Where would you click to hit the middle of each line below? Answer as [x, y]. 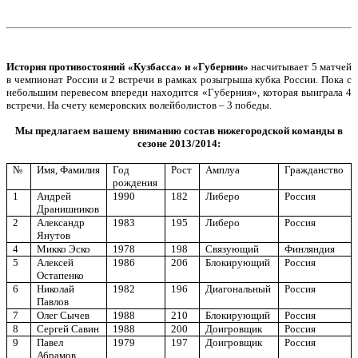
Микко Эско [64, 249]
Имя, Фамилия [69, 170]
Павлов [53, 302]
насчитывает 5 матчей [300, 67]
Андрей [54, 196]
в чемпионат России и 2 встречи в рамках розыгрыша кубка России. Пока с [179, 80]
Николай [56, 289]
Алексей [56, 263]
